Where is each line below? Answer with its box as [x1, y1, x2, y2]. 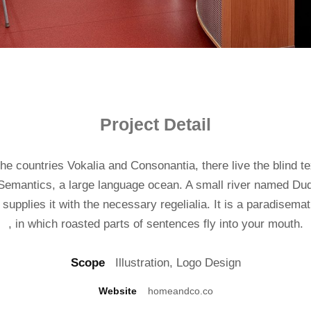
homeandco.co [136, 285, 213, 297]
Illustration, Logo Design [104, 256, 241, 270]
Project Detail [100, 115, 211, 135]
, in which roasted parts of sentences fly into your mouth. [8, 217, 303, 231]
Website [98, 285, 137, 297]
